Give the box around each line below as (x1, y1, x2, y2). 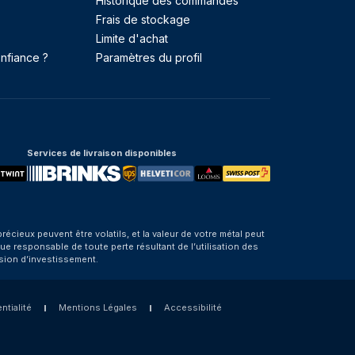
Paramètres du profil (96, 51, 202, 64)
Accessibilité (163, 302, 222, 313)
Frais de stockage (96, 13, 190, 26)
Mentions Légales (58, 302, 137, 313)
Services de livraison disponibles (27, 147, 177, 158)
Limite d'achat (96, 32, 168, 45)
